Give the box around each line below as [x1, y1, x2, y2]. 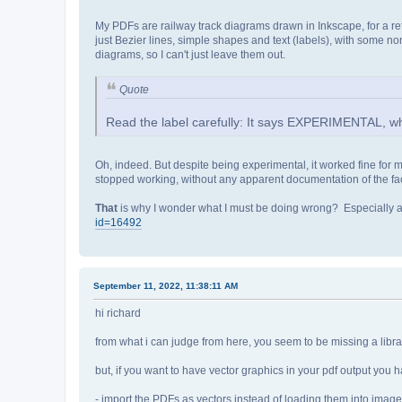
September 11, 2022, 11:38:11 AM [93, 280, 238, 291]
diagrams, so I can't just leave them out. [95, 48, 285, 62]
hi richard [95, 306, 141, 319]
